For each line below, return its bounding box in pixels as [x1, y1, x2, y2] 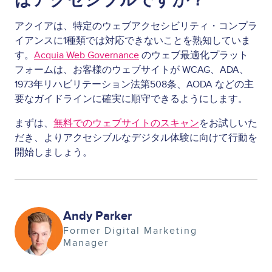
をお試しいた [199, 117, 257, 129]
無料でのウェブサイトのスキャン [53, 117, 199, 129]
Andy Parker [63, 208, 132, 223]
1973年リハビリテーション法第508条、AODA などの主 [15, 78, 254, 90]
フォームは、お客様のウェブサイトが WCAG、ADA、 [15, 63, 249, 76]
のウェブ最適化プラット [139, 49, 248, 61]
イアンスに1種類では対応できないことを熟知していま [15, 34, 251, 47]
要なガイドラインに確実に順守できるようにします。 [15, 92, 248, 105]
